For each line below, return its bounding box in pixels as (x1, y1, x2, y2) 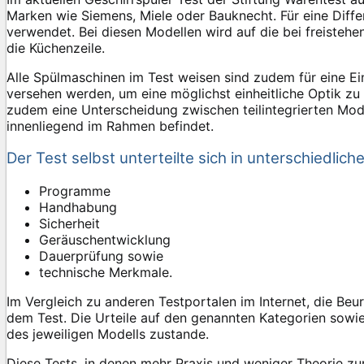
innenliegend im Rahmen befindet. (6, 117, 214, 134)
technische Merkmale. (39, 263, 172, 280)
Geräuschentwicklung (39, 231, 171, 248)
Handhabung (39, 198, 117, 215)
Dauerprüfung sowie (39, 247, 163, 264)
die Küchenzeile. (6, 39, 105, 56)
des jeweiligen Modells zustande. (6, 325, 209, 342)
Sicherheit (39, 214, 100, 232)
